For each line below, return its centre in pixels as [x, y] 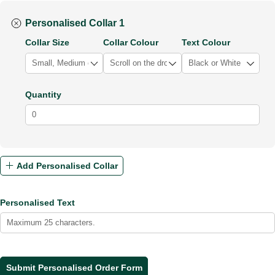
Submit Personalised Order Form [74, 267]
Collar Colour [131, 43]
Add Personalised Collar [67, 165]
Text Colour [206, 43]
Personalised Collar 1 [75, 22]
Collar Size [48, 43]
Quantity [44, 94]
